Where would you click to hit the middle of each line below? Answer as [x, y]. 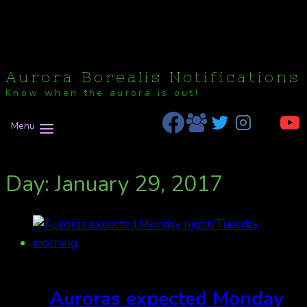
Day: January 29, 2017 [114, 184]
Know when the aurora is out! [103, 93]
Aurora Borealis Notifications [153, 77]
